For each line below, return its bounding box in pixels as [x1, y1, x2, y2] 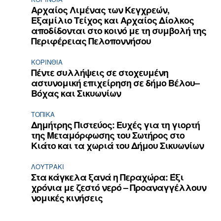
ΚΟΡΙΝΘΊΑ [31, 57, 63, 67]
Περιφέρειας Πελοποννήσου [31, 35, 151, 48]
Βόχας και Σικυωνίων [31, 87, 121, 100]
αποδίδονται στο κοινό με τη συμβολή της [31, 24, 207, 37]
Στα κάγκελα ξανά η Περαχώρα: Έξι [31, 171, 184, 184]
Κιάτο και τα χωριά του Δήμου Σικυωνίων [31, 139, 204, 152]
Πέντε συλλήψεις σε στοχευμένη [31, 66, 169, 79]
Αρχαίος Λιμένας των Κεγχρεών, [31, 3, 170, 17]
